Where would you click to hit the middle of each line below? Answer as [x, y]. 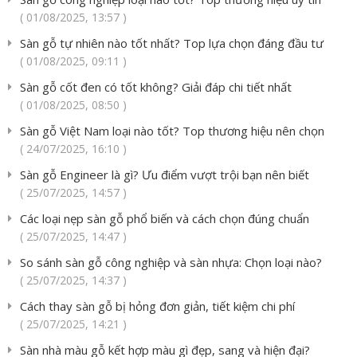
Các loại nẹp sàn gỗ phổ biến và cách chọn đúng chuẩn [165, 219]
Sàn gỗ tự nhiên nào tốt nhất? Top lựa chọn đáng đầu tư [172, 43]
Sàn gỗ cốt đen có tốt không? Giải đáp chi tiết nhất [156, 87]
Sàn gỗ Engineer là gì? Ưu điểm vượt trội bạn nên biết [165, 175]
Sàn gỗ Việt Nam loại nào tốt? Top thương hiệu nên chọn [172, 131]
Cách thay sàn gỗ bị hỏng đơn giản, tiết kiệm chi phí [157, 306]
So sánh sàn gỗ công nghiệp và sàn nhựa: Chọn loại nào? [171, 263]
